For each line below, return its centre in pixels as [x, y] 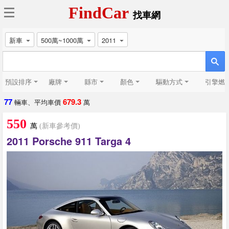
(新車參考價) [59, 126]
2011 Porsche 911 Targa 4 [69, 141]
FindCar [101, 13]
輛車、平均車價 [38, 102]
